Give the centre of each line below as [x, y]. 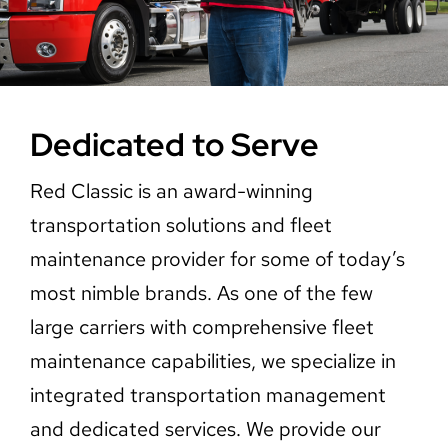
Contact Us [72, 106]
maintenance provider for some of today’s [217, 259]
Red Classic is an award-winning [171, 191]
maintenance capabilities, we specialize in [212, 361]
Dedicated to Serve [174, 144]
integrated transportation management [207, 395]
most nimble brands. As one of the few [201, 293]
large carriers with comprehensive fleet [201, 327]
